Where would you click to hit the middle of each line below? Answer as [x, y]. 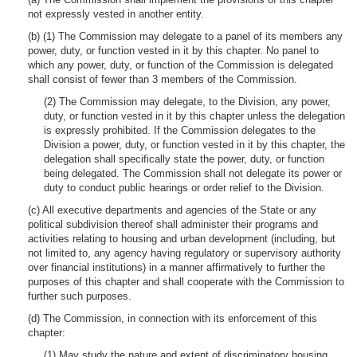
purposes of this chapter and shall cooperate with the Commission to [186, 282]
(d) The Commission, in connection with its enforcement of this [173, 318]
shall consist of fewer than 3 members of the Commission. [163, 79]
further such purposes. [80, 296]
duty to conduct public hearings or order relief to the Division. [184, 188]
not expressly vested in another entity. [116, 14]
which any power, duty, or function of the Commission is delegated [180, 65]
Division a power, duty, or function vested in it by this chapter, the [194, 145]
